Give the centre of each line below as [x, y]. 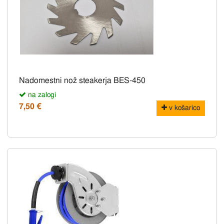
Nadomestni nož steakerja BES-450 [82, 81]
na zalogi [41, 95]
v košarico [183, 108]
